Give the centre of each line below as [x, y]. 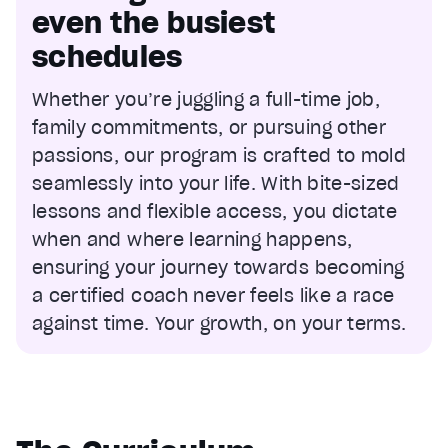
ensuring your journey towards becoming [218, 268]
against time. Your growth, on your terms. [219, 324]
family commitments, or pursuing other [209, 128]
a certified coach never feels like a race [213, 296]
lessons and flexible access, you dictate [215, 212]
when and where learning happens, [192, 240]
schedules [107, 57]
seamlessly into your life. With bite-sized [216, 184]
